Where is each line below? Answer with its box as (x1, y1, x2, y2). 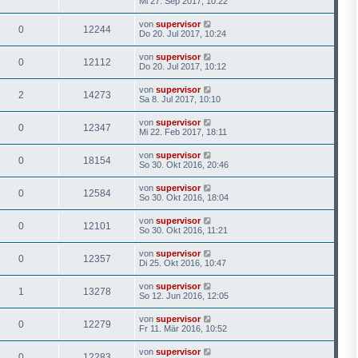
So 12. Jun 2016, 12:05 (139, 290, 229, 300)
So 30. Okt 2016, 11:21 (139, 225, 228, 235)
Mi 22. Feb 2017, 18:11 (139, 126, 227, 137)
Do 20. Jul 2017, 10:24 (139, 28, 226, 38)
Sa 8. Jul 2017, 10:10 (139, 93, 221, 104)
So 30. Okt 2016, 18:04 (139, 192, 229, 202)
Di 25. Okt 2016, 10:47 (139, 257, 226, 268)
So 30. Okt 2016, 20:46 (139, 159, 229, 169)
